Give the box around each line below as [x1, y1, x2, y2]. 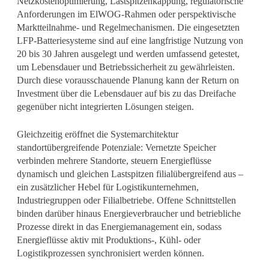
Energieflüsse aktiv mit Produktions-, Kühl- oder [16, 234, 201, 245]
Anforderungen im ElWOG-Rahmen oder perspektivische [16, 8, 236, 19]
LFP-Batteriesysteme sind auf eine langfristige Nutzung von [16, 35, 243, 46]
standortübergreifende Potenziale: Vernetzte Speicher [16, 142, 216, 153]
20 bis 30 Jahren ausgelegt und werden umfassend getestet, [16, 48, 240, 59]
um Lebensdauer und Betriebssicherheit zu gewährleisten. [16, 61, 235, 72]
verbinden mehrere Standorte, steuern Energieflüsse [16, 155, 211, 166]
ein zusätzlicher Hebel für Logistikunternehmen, [16, 181, 199, 192]
